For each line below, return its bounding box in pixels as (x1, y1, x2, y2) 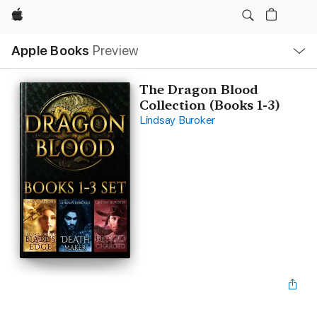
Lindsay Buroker (139, 114, 216, 127)
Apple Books (11, 42, 90, 59)
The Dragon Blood (139, 82, 258, 97)
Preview (92, 42, 139, 59)
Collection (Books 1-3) (139, 98, 279, 113)
